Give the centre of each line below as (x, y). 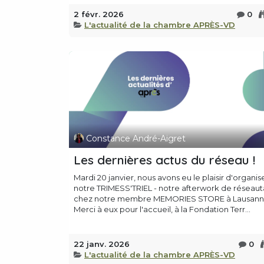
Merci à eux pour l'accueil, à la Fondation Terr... (162, 209)
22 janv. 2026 (102, 244)
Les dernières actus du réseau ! (164, 160)
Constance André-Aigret (136, 138)
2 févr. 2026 (99, 14)
